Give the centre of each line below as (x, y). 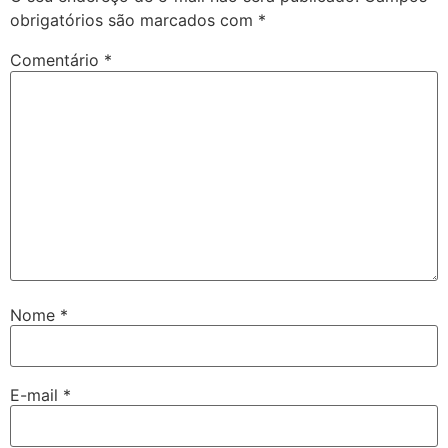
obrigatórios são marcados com (134, 20)
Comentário (57, 60)
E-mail (36, 395)
